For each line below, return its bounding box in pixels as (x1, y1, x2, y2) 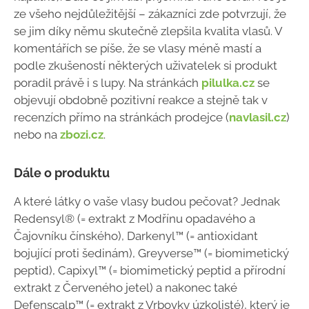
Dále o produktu (14, 166, 110, 181)
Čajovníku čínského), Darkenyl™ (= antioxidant (14, 229, 258, 243)
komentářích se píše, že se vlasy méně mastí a (14, 41, 261, 56)
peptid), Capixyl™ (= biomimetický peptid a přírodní (14, 263, 286, 278)
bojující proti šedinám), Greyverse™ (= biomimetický (14, 246, 289, 261)
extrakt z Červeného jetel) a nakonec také (14, 281, 237, 295)
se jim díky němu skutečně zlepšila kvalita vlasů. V (14, 24, 282, 39)
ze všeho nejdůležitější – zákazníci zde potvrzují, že (14, 7, 286, 21)
